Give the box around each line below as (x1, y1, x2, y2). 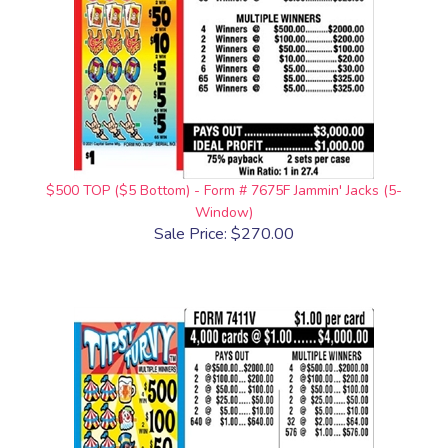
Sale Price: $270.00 (154, 223, 294, 245)
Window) (195, 203, 253, 222)
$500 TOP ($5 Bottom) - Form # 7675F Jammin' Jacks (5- (46, 181, 402, 200)
